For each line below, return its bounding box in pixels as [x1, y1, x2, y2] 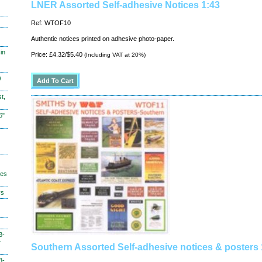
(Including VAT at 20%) [82, 51, 146, 58]
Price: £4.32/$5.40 [31, 51, 82, 58]
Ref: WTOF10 [31, 19, 71, 26]
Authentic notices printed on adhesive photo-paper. [31, 35, 174, 42]
